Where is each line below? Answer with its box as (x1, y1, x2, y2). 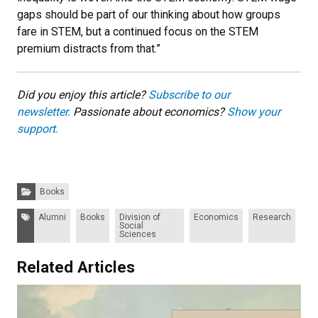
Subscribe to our (148, 87, 230, 102)
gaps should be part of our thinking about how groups (17, 7, 280, 21)
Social (119, 220, 143, 231)
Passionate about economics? (70, 104, 227, 119)
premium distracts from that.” (17, 41, 160, 55)
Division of (119, 212, 160, 222)
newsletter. (17, 104, 70, 119)
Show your (227, 104, 280, 119)
